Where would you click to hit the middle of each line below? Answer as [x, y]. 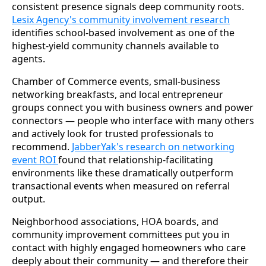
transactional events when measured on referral [121, 186]
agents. [28, 58]
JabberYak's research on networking [153, 146]
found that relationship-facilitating [136, 159]
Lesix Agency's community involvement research [121, 19]
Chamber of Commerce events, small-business [116, 81]
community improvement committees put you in [121, 234]
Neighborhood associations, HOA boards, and [115, 221]
